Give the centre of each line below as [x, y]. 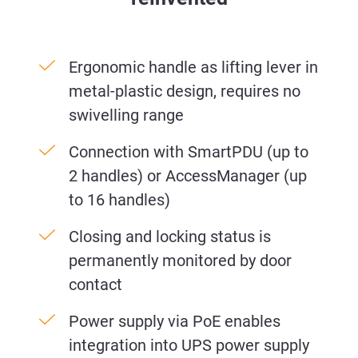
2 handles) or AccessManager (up [188, 175]
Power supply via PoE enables [175, 321]
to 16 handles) [119, 199]
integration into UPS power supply [189, 345]
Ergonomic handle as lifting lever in [193, 67]
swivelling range [126, 115]
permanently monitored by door [180, 260]
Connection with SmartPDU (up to [189, 151]
